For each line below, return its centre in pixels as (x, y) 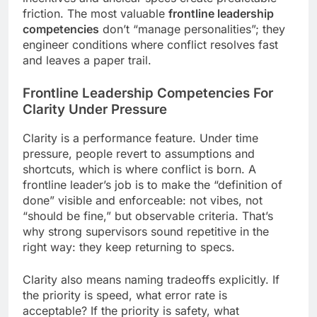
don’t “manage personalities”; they (192, 29)
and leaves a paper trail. (87, 60)
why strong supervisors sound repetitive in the (146, 232)
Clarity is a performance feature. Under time (140, 138)
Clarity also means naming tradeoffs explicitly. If (151, 280)
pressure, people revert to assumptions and (139, 154)
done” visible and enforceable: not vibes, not (143, 201)
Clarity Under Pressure (95, 109)
